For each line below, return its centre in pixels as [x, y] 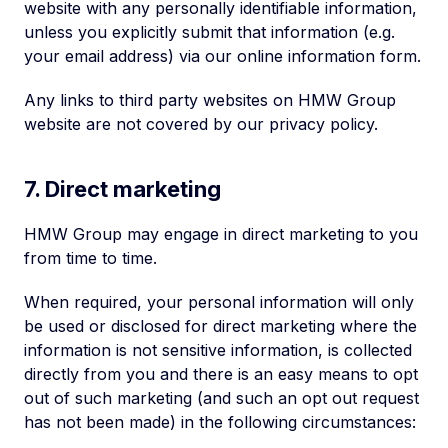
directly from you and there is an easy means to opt [221, 374]
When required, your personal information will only [219, 302]
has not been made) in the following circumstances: [220, 422]
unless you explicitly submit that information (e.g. [209, 32]
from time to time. [90, 258]
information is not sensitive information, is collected [218, 350]
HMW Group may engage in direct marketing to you [221, 234]
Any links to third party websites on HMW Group [210, 100]
